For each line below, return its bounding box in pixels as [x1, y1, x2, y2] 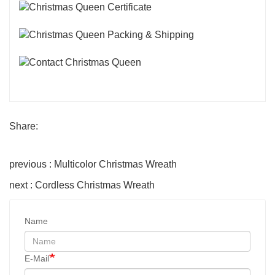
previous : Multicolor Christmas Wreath [9, 158, 177, 169]
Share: [9, 120, 38, 131]
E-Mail [25, 253, 49, 263]
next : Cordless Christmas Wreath [9, 179, 155, 190]
